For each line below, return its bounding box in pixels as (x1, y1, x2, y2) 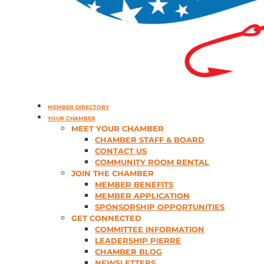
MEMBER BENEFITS (95, 179, 174, 189)
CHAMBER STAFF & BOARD (95, 134, 205, 144)
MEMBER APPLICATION (95, 190, 190, 200)
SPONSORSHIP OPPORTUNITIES (95, 202, 225, 212)
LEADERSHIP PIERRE (95, 235, 181, 245)
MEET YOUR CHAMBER (71, 123, 164, 133)
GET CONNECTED (71, 213, 142, 223)
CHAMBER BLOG (95, 246, 163, 256)
